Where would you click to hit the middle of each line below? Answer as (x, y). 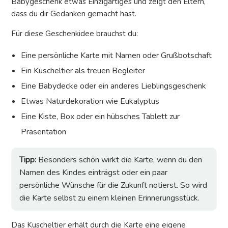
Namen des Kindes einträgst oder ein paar (93, 173)
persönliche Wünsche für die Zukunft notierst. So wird (113, 186)
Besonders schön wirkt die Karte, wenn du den (119, 160)
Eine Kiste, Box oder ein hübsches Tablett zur (101, 117)
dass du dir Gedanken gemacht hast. (74, 14)
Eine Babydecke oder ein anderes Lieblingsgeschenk (114, 86)
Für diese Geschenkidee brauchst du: (75, 34)
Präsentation (44, 132)
